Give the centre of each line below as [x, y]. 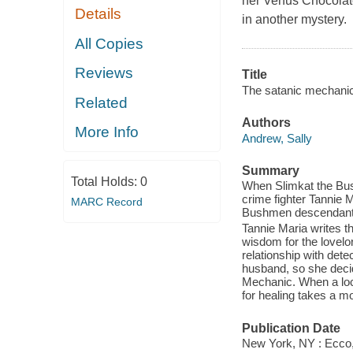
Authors [266, 123]
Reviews [104, 73]
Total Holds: [105, 181]
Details [98, 14]
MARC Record [106, 201]
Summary [270, 170]
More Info [107, 132]
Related [102, 102]
